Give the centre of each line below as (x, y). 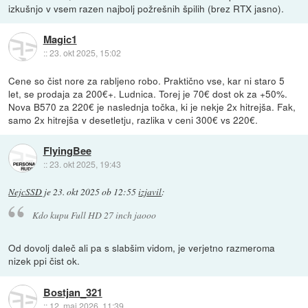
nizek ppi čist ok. (44, 261)
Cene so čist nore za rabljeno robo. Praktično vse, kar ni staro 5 (147, 80)
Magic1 (60, 40)
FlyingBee (67, 151)
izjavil (150, 191)
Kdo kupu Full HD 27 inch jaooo (94, 214)
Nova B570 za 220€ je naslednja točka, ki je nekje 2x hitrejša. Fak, (152, 106)
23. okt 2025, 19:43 (85, 164)
